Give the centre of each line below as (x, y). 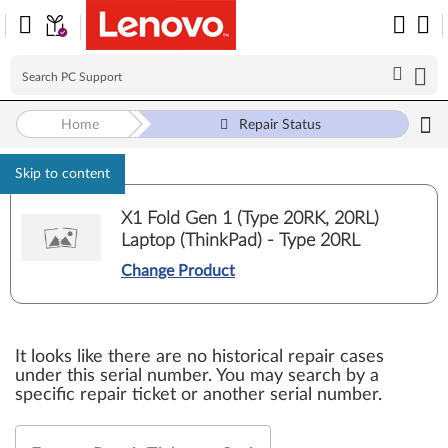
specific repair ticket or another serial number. (198, 395)
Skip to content (62, 174)
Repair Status (280, 125)
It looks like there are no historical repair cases (199, 357)
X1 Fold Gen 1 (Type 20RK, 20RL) (250, 218)
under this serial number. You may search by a (197, 376)
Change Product (178, 270)
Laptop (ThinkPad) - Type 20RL (240, 240)
